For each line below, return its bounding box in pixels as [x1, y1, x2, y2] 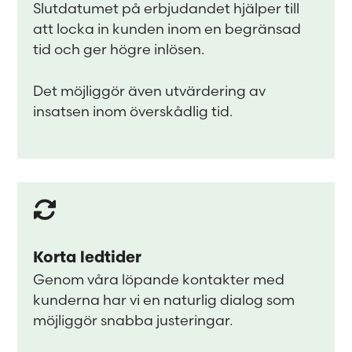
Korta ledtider [33, 251, 142, 266]
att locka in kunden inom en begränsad [33, 20, 302, 38]
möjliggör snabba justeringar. [33, 311, 233, 329]
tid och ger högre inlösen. [33, 40, 205, 58]
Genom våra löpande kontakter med [33, 270, 285, 288]
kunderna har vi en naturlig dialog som [33, 291, 295, 309]
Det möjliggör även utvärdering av [33, 82, 266, 100]
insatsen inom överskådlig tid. [33, 102, 233, 120]
